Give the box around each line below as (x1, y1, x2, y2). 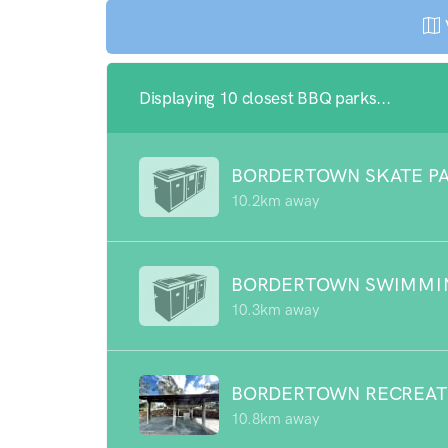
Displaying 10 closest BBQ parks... (139, 88, 391, 108)
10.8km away (231, 409, 319, 428)
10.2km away (231, 191, 319, 210)
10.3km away (231, 300, 319, 319)
